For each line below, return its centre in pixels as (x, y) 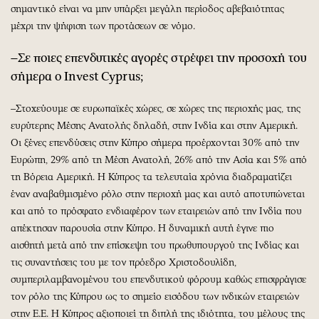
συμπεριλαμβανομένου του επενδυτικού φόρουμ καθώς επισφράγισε (158, 279)
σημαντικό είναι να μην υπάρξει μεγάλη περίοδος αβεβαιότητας (147, 9)
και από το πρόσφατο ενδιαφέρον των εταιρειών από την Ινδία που (156, 211)
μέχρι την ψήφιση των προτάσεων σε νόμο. (103, 26)
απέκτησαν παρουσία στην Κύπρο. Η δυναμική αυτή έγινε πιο (142, 228)
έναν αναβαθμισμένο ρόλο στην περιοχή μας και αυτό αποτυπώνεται (158, 194)
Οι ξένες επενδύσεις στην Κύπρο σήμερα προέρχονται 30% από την (155, 142)
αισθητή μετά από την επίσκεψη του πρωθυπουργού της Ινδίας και (155, 245)
